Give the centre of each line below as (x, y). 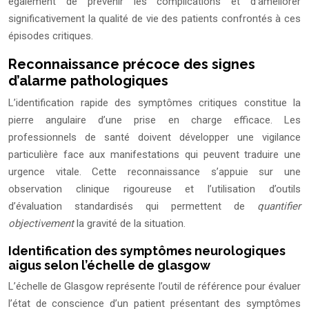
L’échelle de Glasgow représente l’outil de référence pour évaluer (154, 287)
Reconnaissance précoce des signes (132, 64)
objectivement (41, 224)
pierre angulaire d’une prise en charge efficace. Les (154, 120)
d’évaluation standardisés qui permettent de (133, 207)
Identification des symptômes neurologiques (147, 251)
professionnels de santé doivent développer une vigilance (154, 138)
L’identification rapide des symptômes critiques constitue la (154, 103)
